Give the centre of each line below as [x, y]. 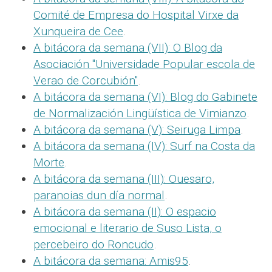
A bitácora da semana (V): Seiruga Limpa [137, 129]
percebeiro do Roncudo [93, 244]
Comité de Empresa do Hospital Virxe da [136, 15]
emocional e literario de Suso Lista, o [127, 228]
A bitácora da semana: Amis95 [111, 260]
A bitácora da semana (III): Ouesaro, [124, 178]
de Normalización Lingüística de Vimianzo [140, 113]
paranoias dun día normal [99, 195]
